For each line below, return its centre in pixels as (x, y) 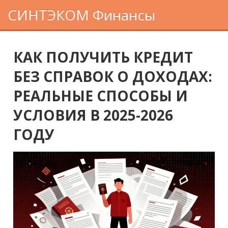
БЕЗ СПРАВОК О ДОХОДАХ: (113, 76)
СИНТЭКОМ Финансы (81, 15)
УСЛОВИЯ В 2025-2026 (93, 115)
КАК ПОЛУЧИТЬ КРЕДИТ (103, 57)
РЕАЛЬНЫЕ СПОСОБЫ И (101, 96)
